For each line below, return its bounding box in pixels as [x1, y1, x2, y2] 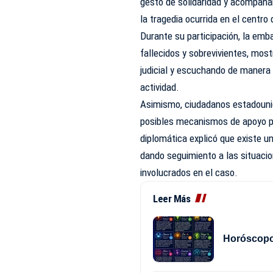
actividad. [140, 80, 180, 93]
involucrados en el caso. [140, 166, 238, 179]
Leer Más [153, 192, 191, 205]
